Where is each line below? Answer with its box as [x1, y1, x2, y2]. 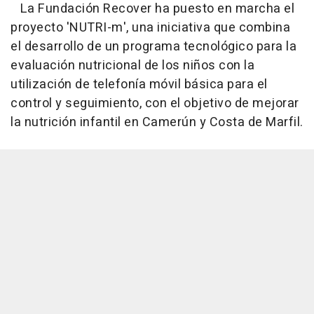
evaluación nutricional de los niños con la [11, 56, 254, 76]
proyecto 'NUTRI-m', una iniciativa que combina [11, 18, 290, 38]
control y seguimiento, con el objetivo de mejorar [11, 94, 299, 114]
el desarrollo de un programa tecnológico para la [11, 37, 296, 57]
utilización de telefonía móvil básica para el [11, 75, 268, 95]
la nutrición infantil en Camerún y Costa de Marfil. [11, 113, 303, 132]
